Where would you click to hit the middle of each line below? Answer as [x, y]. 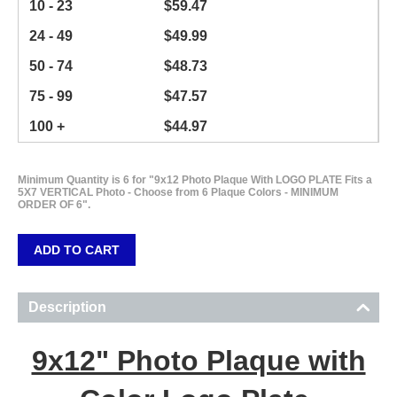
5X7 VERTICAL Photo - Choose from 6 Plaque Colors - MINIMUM [178, 192]
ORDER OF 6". [54, 204]
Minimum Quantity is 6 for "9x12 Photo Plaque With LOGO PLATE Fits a [195, 179]
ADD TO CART [77, 249]
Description [67, 307]
